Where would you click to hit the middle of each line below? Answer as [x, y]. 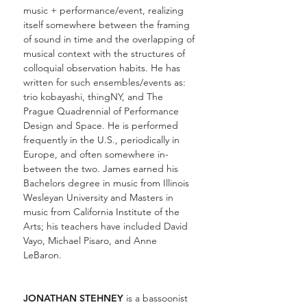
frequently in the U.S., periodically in [101, 140]
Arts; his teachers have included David [106, 226]
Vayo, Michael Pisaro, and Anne [90, 241]
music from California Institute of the [101, 212]
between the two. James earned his [101, 169]
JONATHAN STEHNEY [73, 298]
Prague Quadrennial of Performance [101, 111]
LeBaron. [44, 255]
